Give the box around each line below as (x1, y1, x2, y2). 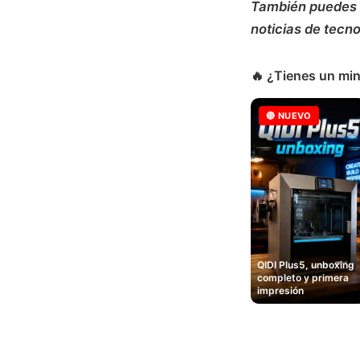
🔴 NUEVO (266, 110, 312, 122)
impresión (257, 284, 304, 297)
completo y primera (257, 272, 349, 284)
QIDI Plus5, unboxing (257, 259, 354, 272)
